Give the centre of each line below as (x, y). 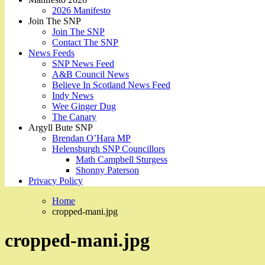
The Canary (74, 117)
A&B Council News (91, 74)
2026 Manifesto (81, 10)
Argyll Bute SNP (61, 127)
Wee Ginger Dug (84, 106)
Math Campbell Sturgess (122, 159)
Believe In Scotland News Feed (111, 85)
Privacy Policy (56, 180)
